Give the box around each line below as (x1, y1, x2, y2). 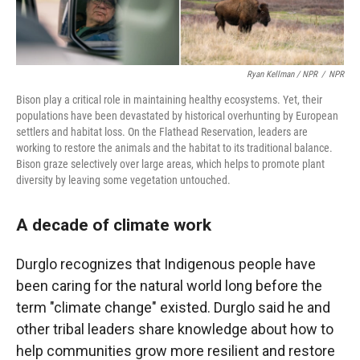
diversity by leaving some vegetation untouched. (16, 174, 231, 187)
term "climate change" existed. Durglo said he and (16, 299, 330, 317)
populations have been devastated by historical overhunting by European (16, 109, 338, 123)
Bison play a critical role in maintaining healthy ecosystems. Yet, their (16, 93, 322, 107)
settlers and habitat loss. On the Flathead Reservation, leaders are (16, 125, 308, 139)
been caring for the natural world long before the (16, 277, 322, 295)
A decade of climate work (16, 215, 211, 235)
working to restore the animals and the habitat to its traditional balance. (16, 141, 333, 155)
